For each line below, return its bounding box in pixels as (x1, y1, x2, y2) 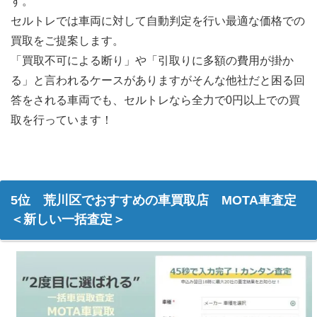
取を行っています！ (11, 114, 113, 127)
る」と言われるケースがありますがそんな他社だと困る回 (11, 74, 305, 87)
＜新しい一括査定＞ (11, 212, 125, 227)
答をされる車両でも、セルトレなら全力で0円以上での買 (11, 94, 300, 107)
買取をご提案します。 (11, 35, 124, 47)
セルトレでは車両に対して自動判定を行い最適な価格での (11, 15, 305, 28)
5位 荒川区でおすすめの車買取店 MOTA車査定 (11, 193, 296, 208)
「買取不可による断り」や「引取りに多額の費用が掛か (11, 54, 294, 67)
